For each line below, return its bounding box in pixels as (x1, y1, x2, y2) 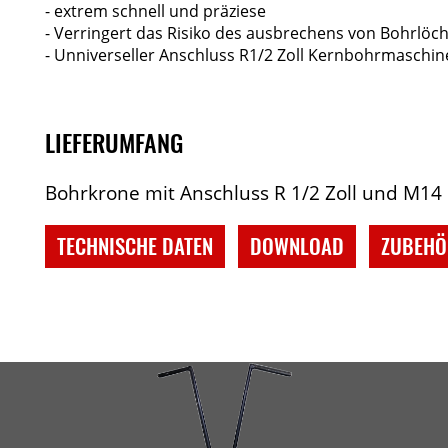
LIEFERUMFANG (44, 123, 183, 160)
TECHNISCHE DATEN (56, 230, 213, 262)
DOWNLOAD (250, 230, 345, 262)
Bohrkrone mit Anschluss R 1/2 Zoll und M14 (44, 178, 442, 206)
